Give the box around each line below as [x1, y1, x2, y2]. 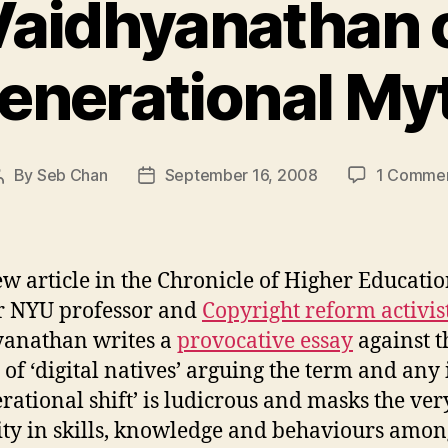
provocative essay [177, 327, 353, 355]
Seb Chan [36, 164, 108, 185]
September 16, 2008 [164, 164, 318, 185]
